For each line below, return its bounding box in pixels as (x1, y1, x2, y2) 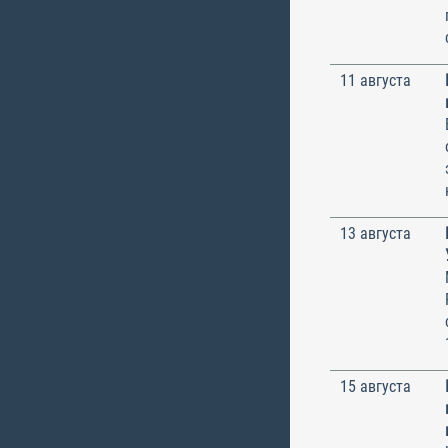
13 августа (340, 223, 411, 243)
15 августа (340, 376, 411, 396)
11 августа (340, 70, 411, 90)
